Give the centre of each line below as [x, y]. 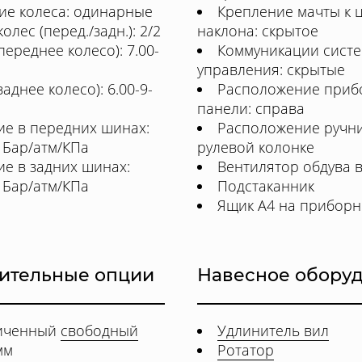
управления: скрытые [271, 69]
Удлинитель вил [273, 330]
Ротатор [246, 350]
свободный [99, 330]
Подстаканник [266, 186]
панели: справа [251, 108]
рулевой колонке [256, 147]
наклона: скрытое [258, 31]
